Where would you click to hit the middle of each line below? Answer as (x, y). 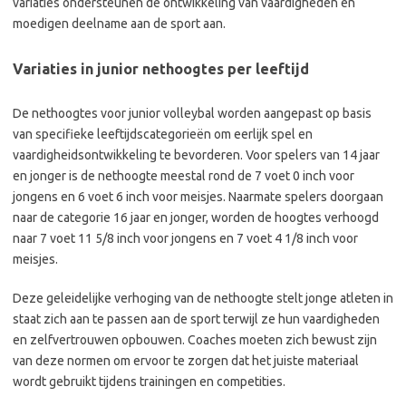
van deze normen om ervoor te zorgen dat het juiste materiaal (186, 361)
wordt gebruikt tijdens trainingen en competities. (149, 382)
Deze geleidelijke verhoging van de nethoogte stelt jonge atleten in (203, 298)
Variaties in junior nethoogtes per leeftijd (161, 69)
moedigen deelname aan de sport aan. (119, 24)
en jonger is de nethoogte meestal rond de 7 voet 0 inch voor (184, 176)
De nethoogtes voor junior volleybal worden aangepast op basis (192, 113)
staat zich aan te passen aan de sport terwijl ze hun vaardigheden (196, 319)
